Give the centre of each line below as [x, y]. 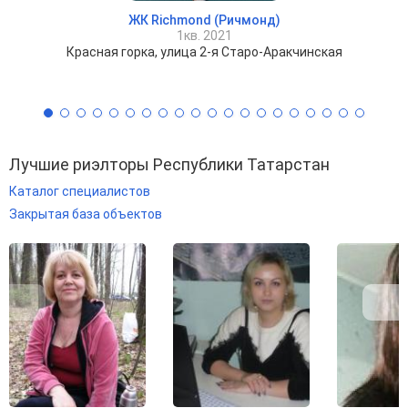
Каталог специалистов [80, 192]
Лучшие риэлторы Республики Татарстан [169, 165]
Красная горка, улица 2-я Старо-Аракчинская [204, 52]
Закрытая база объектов [86, 214]
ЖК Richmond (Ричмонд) [204, 20]
